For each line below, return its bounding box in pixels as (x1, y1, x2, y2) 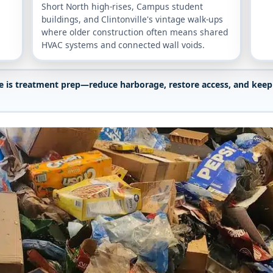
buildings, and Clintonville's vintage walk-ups (41, 13, 223, 26)
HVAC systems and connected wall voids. (41, 39, 205, 51)
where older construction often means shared (41, 26, 228, 38)
